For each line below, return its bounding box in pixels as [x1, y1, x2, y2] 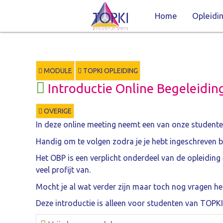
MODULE [42, 66, 72, 75]
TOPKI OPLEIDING [82, 66, 138, 75]
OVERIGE [42, 107, 72, 115]
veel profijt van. [36, 165, 91, 175]
